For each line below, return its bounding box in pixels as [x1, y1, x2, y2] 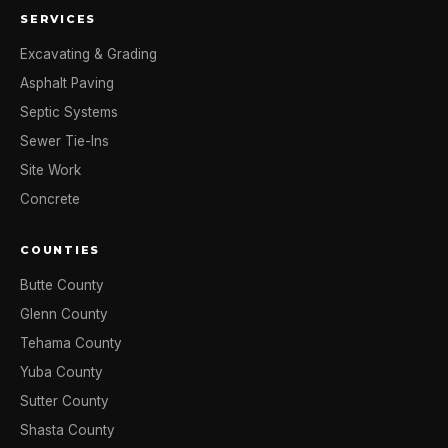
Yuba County [20, 364, 103, 380]
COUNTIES [20, 243, 101, 257]
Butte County [20, 277, 104, 293]
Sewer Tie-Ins [20, 133, 109, 149]
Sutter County [20, 393, 109, 409]
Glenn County [20, 306, 108, 322]
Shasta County [20, 422, 115, 438]
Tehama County [20, 335, 122, 351]
